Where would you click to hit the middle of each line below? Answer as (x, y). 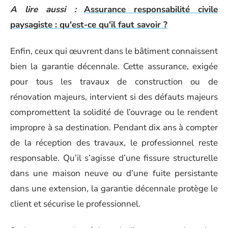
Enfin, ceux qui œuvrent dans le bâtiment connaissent (114, 51)
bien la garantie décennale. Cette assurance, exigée (114, 66)
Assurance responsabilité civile (151, 9)
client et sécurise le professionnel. (75, 204)
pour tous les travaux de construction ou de (114, 82)
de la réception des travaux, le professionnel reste (114, 143)
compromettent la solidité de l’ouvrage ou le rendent (114, 112)
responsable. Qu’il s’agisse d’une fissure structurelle (114, 158)
